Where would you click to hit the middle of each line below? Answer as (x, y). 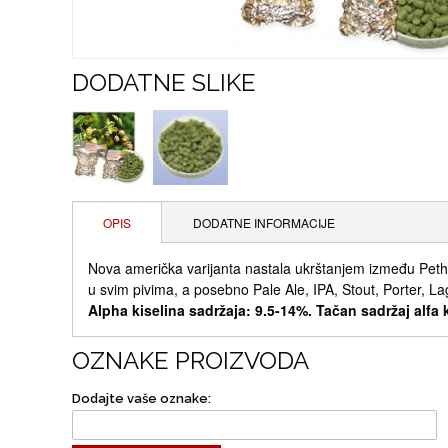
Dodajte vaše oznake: (141, 398)
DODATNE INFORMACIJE (264, 222)
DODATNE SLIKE (164, 82)
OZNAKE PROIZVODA (190, 360)
